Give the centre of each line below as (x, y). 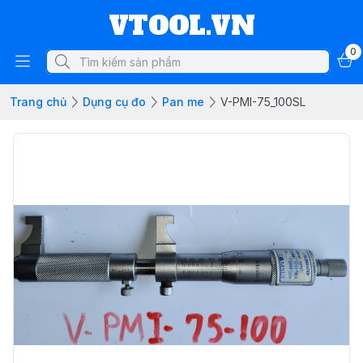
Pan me (183, 102)
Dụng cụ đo (114, 102)
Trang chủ (38, 102)
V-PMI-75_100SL (263, 102)
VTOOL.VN (181, 26)
